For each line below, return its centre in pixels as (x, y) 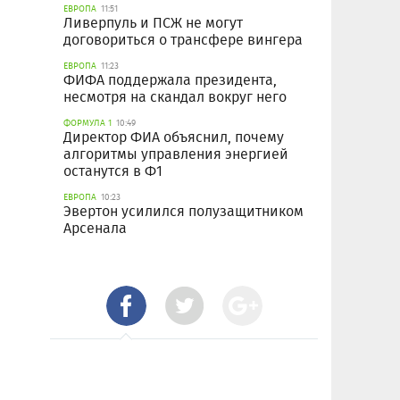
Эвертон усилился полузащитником (183, 212)
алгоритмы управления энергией (176, 154)
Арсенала (95, 229)
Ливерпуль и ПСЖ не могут (153, 23)
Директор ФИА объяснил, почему (174, 137)
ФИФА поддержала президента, (170, 80)
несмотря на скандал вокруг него (175, 97)
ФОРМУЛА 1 (87, 123)
